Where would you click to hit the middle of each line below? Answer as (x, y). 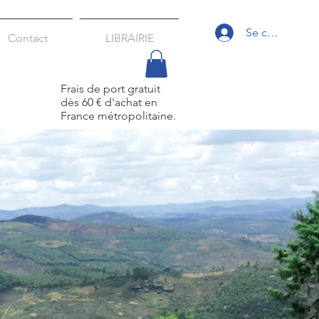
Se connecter (279, 32)
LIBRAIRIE (129, 38)
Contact (27, 38)
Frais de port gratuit (110, 89)
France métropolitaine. (118, 116)
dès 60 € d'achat (103, 103)
